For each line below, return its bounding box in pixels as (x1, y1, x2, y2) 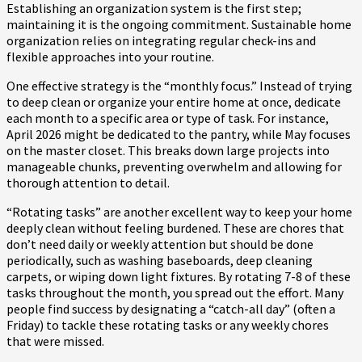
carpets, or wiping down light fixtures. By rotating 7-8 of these (6, 268, 351, 285)
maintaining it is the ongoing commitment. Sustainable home (6, 16, 351, 33)
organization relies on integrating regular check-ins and (6, 32, 316, 49)
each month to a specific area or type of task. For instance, (6, 110, 329, 127)
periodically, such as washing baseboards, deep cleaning (6, 252, 313, 269)
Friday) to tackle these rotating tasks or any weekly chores (6, 317, 329, 334)
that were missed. (6, 333, 104, 350)
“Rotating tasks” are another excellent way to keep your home (6, 204, 352, 221)
